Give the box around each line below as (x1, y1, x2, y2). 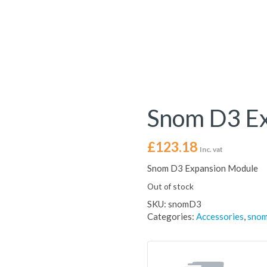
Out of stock (147, 181, 194, 191)
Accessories (195, 211, 244, 222)
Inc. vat (199, 145, 223, 154)
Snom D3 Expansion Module (147, 163, 258, 173)
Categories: (147, 211, 196, 222)
